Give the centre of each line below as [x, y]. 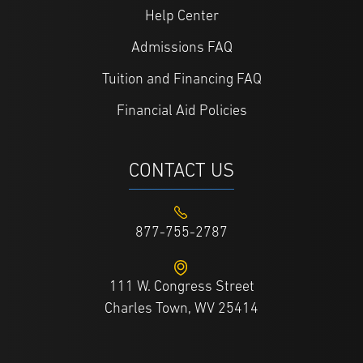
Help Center [181, 17]
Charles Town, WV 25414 [181, 310]
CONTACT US [181, 172]
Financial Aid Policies [181, 112]
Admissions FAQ [181, 49]
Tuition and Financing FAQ [181, 80]
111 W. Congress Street [181, 288]
